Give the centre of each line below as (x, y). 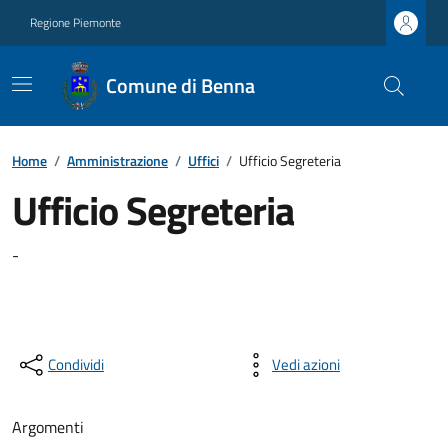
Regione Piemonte (75, 22)
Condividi (76, 364)
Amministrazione (117, 160)
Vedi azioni (306, 364)
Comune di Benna (180, 85)
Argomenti (48, 427)
